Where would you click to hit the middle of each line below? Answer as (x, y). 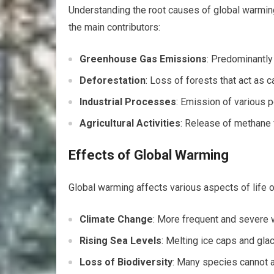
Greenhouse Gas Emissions (143, 59)
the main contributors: (114, 27)
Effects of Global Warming (149, 155)
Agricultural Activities (130, 123)
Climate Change (116, 219)
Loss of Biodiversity (126, 262)
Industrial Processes (128, 102)
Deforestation (113, 80)
